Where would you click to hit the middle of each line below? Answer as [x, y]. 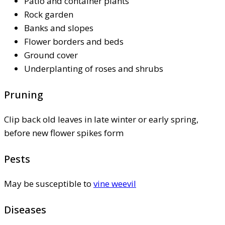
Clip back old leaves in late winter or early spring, [101, 119]
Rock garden [49, 14]
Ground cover [51, 55]
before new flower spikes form [64, 133]
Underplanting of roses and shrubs [94, 68]
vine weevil [115, 183]
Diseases [25, 209]
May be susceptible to [49, 183]
